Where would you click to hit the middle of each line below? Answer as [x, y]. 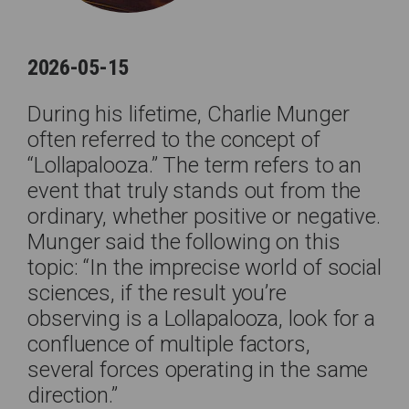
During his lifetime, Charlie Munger [189, 114]
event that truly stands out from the [194, 191]
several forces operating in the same [198, 370]
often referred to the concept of [174, 140]
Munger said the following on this [184, 242]
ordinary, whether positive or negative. [204, 216]
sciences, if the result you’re [157, 293]
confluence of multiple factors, [169, 344]
